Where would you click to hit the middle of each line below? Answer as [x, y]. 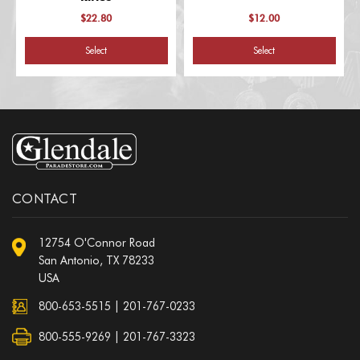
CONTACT [45, 198]
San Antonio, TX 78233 [96, 260]
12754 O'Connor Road [97, 242]
